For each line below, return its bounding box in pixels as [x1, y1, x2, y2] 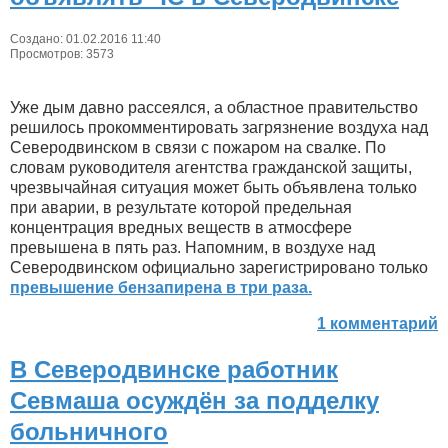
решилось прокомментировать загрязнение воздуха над [10, 119, 428, 137]
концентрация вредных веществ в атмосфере [10, 219, 352, 237]
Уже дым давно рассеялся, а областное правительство [10, 99, 418, 117]
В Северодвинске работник [10, 356, 338, 384]
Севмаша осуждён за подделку [10, 387, 379, 415]
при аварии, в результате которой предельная [10, 199, 352, 217]
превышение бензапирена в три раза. [10, 279, 312, 297]
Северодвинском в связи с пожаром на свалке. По [10, 139, 386, 157]
